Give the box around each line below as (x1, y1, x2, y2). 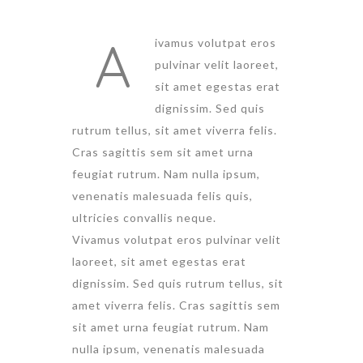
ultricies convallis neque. (72, 211, 216, 225)
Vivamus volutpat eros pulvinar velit (72, 233, 281, 247)
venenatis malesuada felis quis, (72, 189, 253, 203)
